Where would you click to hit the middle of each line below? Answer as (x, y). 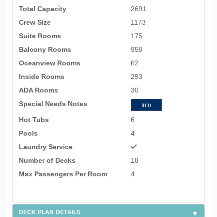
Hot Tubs (34, 120)
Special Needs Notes (53, 104)
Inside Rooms (41, 77)
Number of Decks (47, 161)
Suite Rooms (40, 36)
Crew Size (35, 23)
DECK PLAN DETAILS (50, 212)
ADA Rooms (38, 90)
